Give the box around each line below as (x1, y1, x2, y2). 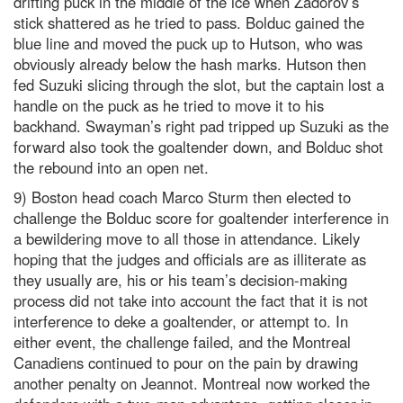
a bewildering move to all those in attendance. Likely (13, 228, 360, 250)
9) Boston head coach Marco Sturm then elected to (13, 186, 351, 209)
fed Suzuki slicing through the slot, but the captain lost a (13, 74, 384, 96)
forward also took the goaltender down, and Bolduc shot (13, 136, 383, 158)
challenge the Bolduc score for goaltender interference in (13, 207, 389, 229)
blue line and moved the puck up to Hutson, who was (13, 32, 363, 55)
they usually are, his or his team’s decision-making (13, 269, 347, 291)
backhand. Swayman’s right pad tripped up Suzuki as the (13, 115, 389, 138)
